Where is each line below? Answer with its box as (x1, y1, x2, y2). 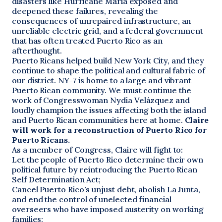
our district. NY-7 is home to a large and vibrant (12, 75, 192, 85)
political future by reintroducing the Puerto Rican (12, 165, 198, 174)
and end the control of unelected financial (12, 194, 171, 204)
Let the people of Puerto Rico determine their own (12, 155, 204, 165)
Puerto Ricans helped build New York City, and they (12, 55, 205, 65)
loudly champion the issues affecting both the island (12, 105, 206, 115)
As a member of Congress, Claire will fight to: (12, 145, 183, 155)
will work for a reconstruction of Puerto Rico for (12, 125, 207, 135)
